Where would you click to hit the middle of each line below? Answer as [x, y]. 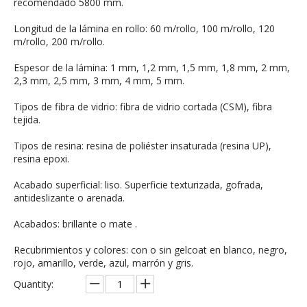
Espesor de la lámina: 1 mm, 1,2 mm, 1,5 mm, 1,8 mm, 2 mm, [152, 67]
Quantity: [34, 284]
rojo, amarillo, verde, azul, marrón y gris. [103, 263]
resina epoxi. [41, 159]
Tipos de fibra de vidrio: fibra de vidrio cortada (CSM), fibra [143, 107]
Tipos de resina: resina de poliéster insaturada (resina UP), [143, 146]
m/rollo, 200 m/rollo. [59, 41]
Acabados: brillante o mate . [75, 224]
